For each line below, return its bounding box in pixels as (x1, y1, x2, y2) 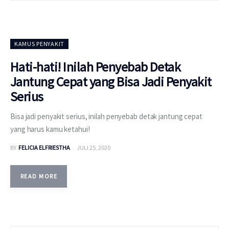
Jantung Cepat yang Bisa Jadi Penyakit (10, 73, 212, 90)
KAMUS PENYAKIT (14, 40, 65, 48)
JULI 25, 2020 (76, 143, 110, 151)
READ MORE (20, 172, 57, 180)
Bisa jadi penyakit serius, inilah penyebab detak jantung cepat (10, 111, 202, 122)
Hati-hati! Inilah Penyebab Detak (10, 58, 181, 76)
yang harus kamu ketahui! (10, 124, 90, 134)
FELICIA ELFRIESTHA (18, 143, 70, 151)
